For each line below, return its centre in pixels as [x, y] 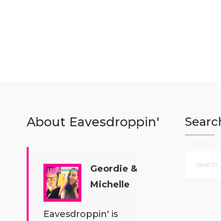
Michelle [110, 185]
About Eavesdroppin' [93, 122]
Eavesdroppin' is [80, 214]
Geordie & [114, 169]
